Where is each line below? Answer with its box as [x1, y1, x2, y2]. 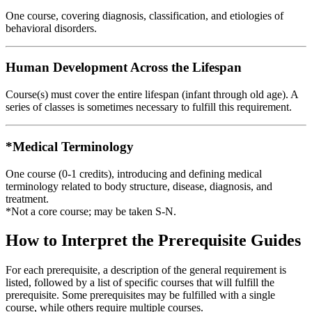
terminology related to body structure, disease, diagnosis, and [6, 180, 272, 192]
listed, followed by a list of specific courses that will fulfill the [6, 276, 274, 289]
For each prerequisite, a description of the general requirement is [6, 264, 286, 276]
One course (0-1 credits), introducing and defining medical [6, 167, 262, 180]
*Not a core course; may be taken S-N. [6, 205, 176, 217]
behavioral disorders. [6, 22, 97, 34]
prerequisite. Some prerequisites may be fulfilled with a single [6, 289, 275, 302]
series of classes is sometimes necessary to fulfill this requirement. [6, 101, 292, 114]
